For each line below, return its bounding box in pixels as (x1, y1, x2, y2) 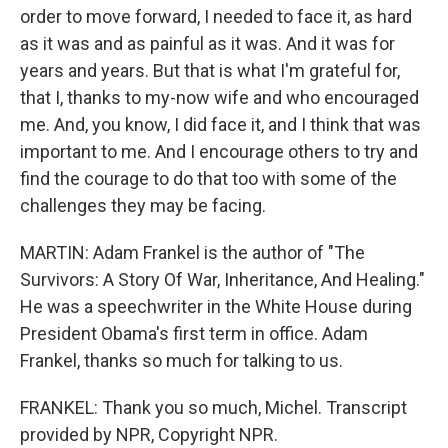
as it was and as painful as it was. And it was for (20, 33, 395, 55)
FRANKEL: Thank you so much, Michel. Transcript (20, 397, 407, 419)
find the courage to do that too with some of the (20, 168, 397, 190)
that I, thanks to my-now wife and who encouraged (20, 87, 419, 109)
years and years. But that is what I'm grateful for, (20, 60, 400, 82)
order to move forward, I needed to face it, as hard (20, 6, 412, 28)
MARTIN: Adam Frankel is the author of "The (20, 242, 365, 264)
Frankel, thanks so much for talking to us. (20, 350, 343, 372)
